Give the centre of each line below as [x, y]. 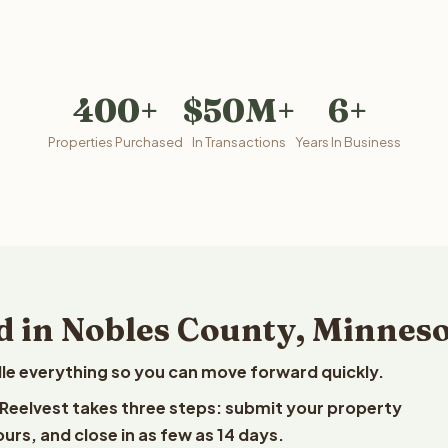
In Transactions [238, 142]
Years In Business [347, 142]
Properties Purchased [115, 142]
